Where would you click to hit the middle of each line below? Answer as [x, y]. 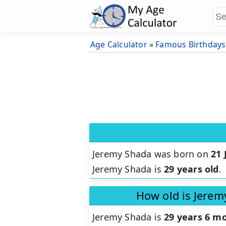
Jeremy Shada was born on [152, 154]
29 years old [191, 169]
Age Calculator [119, 44]
